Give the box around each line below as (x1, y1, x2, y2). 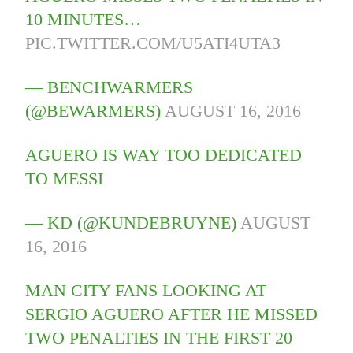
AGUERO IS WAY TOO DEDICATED (25, 145, 303, 165)
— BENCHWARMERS (25, 77, 194, 98)
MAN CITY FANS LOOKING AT (25, 281, 267, 301)
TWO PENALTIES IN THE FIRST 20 (25, 328, 293, 348)
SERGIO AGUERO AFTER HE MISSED (25, 304, 318, 325)
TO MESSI (25, 169, 104, 189)
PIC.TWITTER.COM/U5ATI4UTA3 (25, 33, 281, 54)
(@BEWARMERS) (25, 101, 165, 121)
